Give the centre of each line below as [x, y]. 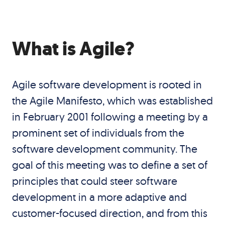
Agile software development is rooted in [107, 84]
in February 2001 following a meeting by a [110, 117]
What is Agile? [73, 49]
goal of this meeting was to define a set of [109, 165]
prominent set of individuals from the [98, 133]
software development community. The [104, 149]
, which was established [157, 100]
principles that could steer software [94, 181]
